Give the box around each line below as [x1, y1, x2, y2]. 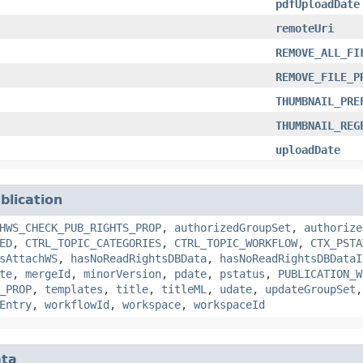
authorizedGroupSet [174, 220, 291, 234]
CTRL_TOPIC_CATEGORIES [25, 236, 161, 250]
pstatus [220, 267, 265, 280]
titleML [161, 282, 207, 296]
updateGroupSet [265, 282, 356, 296]
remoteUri [275, 21, 334, 35]
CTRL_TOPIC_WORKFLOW [174, 236, 297, 250]
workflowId [45, 297, 109, 311]
